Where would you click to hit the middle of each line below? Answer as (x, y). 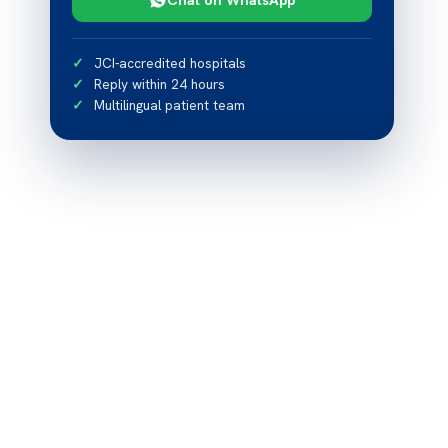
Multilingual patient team (170, 105)
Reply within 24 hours (160, 84)
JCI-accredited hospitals (170, 63)
